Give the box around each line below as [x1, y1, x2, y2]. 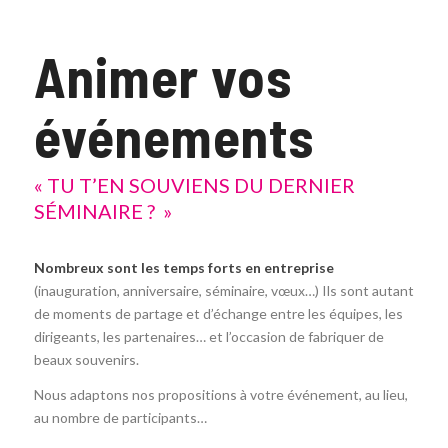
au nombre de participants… [33, 408, 207, 426]
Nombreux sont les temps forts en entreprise [33, 258, 334, 276]
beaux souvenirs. [33, 350, 139, 368]
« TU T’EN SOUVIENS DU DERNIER [33, 173, 355, 197]
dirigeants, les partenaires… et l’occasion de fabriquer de [33, 327, 384, 345]
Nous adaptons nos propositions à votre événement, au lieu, [33, 385, 408, 403]
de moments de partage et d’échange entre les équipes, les [33, 304, 403, 322]
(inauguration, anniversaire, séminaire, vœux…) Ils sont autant [33, 281, 414, 299]
